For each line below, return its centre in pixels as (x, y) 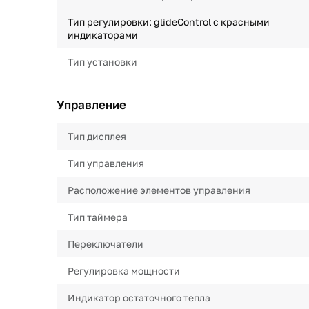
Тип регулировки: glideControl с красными (169, 22)
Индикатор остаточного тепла (139, 298)
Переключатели (106, 244)
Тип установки (102, 62)
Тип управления (106, 163)
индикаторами (103, 35)
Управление (91, 104)
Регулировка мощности (124, 271)
